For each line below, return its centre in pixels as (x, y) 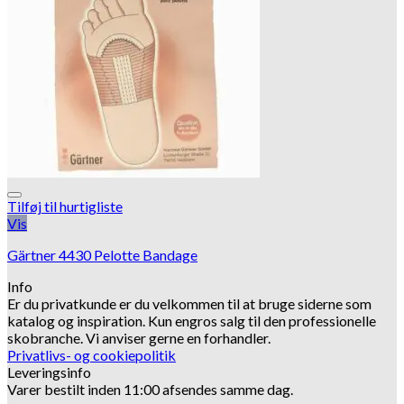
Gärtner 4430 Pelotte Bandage (102, 255)
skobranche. (46, 338)
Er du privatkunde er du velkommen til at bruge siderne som (189, 304)
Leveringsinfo (49, 372)
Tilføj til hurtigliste (65, 207)
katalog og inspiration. (78, 321)
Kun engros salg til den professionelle (262, 321)
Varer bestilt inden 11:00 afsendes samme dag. (150, 390)
